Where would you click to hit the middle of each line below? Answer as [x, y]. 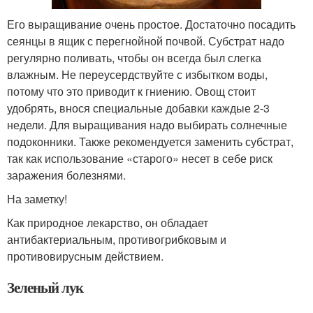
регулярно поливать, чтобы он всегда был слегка [134, 58]
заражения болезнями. [66, 175]
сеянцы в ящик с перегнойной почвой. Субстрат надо [146, 41]
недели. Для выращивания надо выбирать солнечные [147, 125]
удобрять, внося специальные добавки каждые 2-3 [138, 108]
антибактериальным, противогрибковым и [117, 240]
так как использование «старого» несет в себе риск [140, 159]
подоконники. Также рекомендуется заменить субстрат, [150, 142]
